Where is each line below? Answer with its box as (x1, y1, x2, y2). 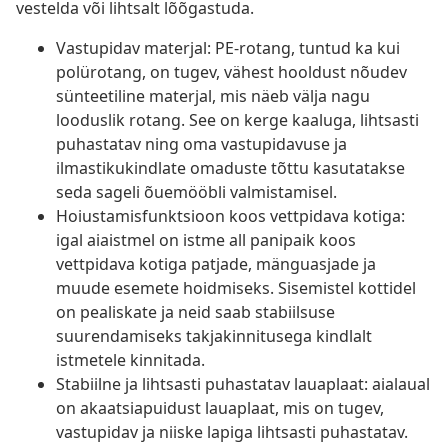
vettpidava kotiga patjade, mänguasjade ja (56, 253, 376, 276)
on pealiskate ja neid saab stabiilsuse (56, 301, 335, 324)
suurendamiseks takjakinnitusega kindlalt (56, 325, 372, 348)
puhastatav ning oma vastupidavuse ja (56, 133, 347, 156)
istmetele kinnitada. (56, 349, 205, 372)
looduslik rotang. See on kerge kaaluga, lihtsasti (56, 109, 419, 132)
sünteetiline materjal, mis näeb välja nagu (56, 85, 370, 108)
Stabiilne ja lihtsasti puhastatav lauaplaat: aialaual (56, 373, 430, 396)
